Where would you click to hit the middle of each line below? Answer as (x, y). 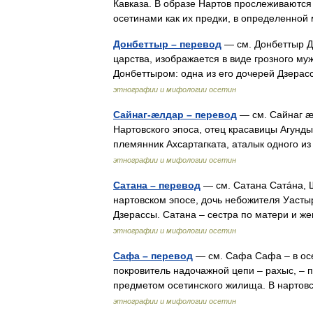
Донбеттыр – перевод (167, 44)
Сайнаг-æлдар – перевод (175, 115)
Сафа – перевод (153, 256)
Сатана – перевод (157, 185)
